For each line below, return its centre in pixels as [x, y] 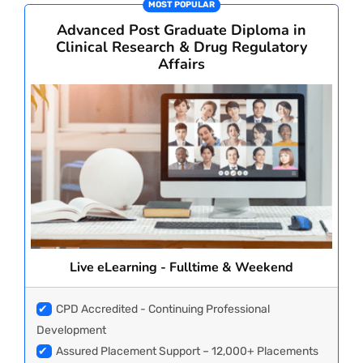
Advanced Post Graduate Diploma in [181, 30]
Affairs [181, 64]
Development [71, 331]
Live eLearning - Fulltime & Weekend [181, 268]
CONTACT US [55, 126]
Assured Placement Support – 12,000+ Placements [187, 352]
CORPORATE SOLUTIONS [78, 13]
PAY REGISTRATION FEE [77, 69]
